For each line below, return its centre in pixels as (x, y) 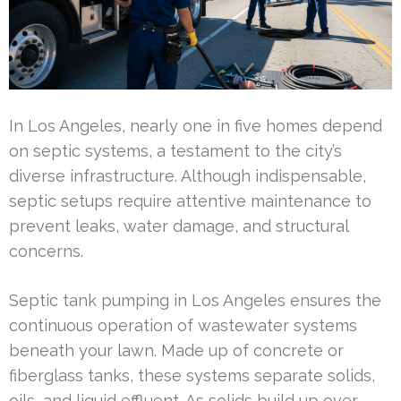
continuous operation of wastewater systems (183, 325)
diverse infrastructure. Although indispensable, (188, 175)
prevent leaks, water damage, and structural (179, 226)
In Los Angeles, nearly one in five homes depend (196, 125)
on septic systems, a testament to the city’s (175, 150)
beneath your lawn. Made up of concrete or (176, 350)
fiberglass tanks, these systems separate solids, (192, 375)
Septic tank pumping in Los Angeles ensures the (195, 300)
